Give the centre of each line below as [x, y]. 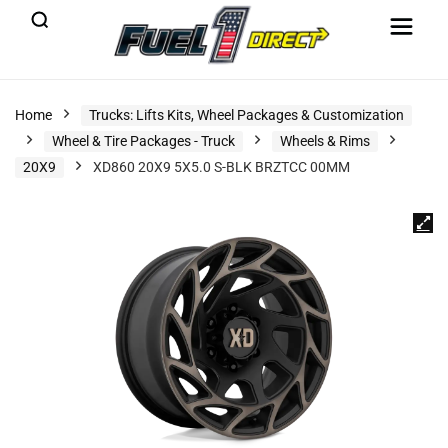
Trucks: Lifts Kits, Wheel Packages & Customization [246, 115]
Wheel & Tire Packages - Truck [143, 141]
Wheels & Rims [325, 141]
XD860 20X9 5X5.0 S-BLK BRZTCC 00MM [221, 167]
